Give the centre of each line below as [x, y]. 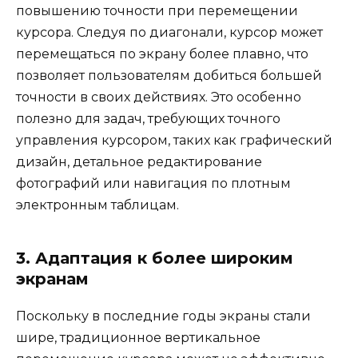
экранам [52, 278]
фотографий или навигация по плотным [153, 183]
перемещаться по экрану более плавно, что [162, 54]
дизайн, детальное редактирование [139, 161]
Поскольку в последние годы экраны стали [163, 316]
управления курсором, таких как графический [174, 140]
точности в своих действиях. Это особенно [159, 97]
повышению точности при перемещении [157, 10]
